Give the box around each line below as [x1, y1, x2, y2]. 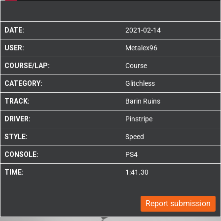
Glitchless [125, 79, 155, 88]
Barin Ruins [125, 97, 160, 106]
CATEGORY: [4, 79, 42, 88]
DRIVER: [4, 115, 31, 123]
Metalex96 [125, 44, 157, 52]
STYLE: [4, 133, 28, 141]
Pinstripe [125, 115, 152, 123]
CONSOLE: [4, 150, 38, 159]
